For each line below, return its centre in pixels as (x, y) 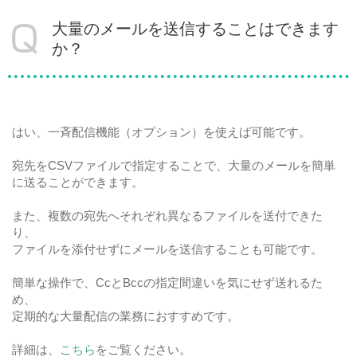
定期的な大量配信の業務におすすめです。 (126, 316)
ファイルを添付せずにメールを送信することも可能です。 (167, 249)
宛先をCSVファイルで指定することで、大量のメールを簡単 (174, 165)
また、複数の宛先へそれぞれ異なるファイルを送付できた (167, 216)
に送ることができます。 (78, 182)
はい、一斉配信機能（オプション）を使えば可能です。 (161, 132)
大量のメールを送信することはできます (195, 29)
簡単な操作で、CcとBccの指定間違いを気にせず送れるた (167, 282)
